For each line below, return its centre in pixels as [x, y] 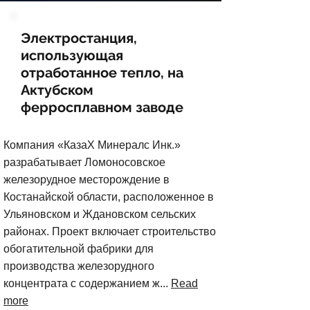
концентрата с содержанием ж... [87, 283]
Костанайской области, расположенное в [109, 197]
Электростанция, [79, 38]
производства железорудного [79, 266]
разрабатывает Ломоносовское [84, 162]
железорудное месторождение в [86, 180]
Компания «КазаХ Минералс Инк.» [92, 145]
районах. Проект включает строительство [110, 231]
